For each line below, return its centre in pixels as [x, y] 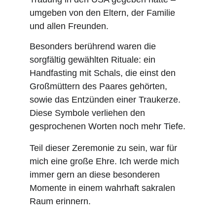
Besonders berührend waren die [94, 46]
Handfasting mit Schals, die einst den [104, 73]
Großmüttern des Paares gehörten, [100, 86]
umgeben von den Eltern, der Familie [104, 13]
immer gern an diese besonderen [96, 175]
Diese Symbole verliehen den [89, 113]
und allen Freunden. [69, 26]
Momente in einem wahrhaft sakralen [104, 188]
